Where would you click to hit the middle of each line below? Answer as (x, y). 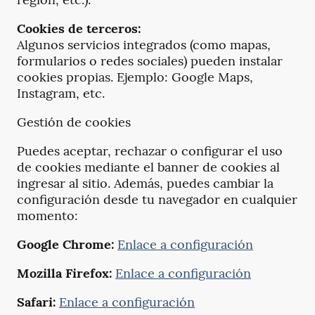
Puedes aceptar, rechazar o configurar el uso (150, 151)
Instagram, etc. (61, 94)
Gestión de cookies (74, 122)
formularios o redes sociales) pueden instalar (150, 61)
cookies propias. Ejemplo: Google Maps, (135, 77)
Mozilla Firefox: (64, 274)
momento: (47, 216)
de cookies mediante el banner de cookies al (148, 167)
